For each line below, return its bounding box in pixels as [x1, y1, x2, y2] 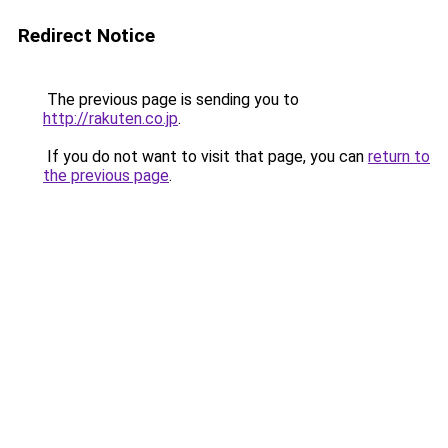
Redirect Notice [18, 24, 155, 47]
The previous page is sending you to [43, 90, 299, 109]
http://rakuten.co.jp [43, 109, 178, 128]
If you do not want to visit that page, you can [43, 147, 368, 166]
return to [368, 147, 430, 166]
